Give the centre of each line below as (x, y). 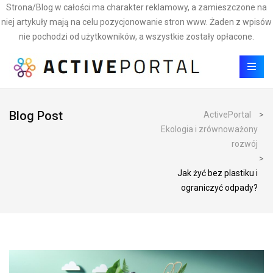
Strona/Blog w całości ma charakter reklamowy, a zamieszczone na (136, 7)
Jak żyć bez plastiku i (218, 173)
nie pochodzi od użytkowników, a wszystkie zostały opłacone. (136, 37)
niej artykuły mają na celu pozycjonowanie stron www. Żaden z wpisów (136, 22)
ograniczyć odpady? (219, 188)
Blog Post (36, 116)
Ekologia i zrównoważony (209, 129)
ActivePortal (227, 115)
